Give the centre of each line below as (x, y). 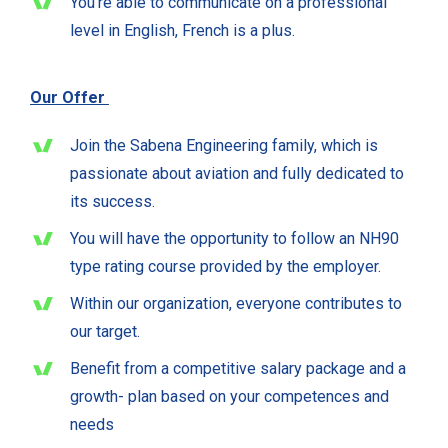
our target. (105, 332)
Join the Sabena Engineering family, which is (224, 146)
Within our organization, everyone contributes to (236, 304)
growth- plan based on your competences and (229, 397)
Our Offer (69, 98)
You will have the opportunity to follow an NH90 (234, 239)
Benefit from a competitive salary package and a (238, 369)
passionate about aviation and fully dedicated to (237, 174)
